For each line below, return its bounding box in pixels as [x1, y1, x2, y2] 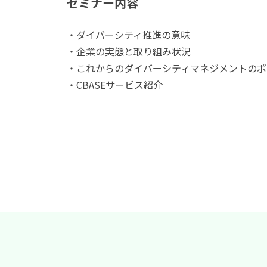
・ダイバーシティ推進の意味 [67, 27, 190, 42]
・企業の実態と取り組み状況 [67, 44, 191, 58]
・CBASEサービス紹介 [67, 77, 163, 92]
